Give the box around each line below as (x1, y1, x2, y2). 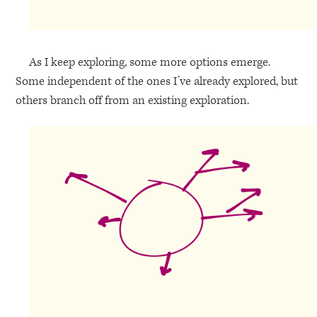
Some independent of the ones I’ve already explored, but (16, 74, 299, 90)
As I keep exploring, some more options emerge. (28, 54, 270, 71)
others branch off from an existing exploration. (16, 93, 250, 109)
